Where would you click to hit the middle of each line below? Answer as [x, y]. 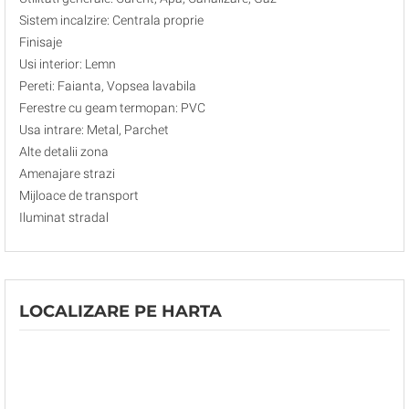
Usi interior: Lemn [68, 64]
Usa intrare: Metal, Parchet [94, 130]
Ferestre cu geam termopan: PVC [112, 108]
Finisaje [41, 42]
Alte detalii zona [64, 152]
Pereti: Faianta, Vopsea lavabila [108, 86]
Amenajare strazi [67, 173]
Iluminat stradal [64, 217]
